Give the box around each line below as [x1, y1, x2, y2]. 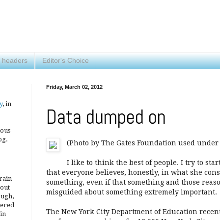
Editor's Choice [42, 56, 89, 65]
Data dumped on [46, 104, 166, 130]
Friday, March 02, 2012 [46, 83, 103, 90]
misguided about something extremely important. [46, 188, 217, 196]
